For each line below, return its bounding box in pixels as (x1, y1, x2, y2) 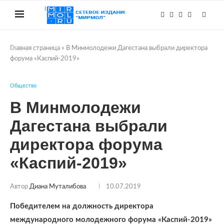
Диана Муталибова (29, 183, 86, 190)
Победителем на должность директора (10, 202, 153, 210)
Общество (10, 83, 36, 88)
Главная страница (10, 45, 60, 51)
